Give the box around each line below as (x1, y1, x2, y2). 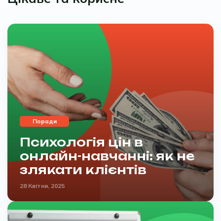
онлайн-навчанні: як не (20, 148, 194, 163)
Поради (32, 117, 57, 125)
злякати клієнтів (20, 162, 147, 177)
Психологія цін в (20, 134, 143, 149)
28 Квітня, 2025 (20, 182, 65, 189)
